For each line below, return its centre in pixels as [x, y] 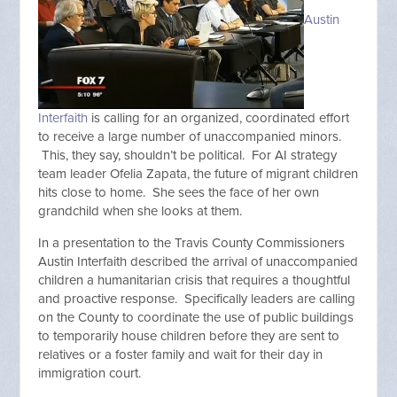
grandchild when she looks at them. [140, 211]
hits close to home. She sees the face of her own [179, 192]
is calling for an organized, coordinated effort [219, 118]
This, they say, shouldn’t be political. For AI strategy [188, 155]
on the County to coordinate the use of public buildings [196, 317]
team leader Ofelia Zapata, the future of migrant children [198, 174]
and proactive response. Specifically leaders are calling [197, 299]
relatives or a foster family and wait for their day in [181, 354]
